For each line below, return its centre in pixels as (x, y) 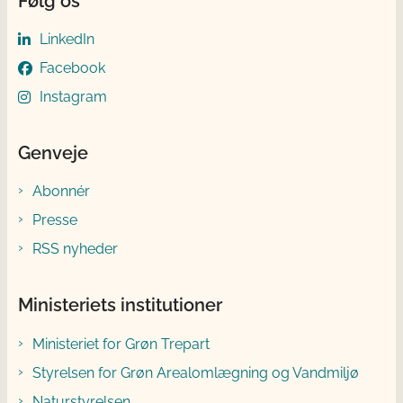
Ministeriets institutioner (120, 305)
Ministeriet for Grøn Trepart (121, 344)
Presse (55, 220)
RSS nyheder (75, 249)
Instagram (73, 96)
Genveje (53, 152)
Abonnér (61, 192)
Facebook (72, 67)
